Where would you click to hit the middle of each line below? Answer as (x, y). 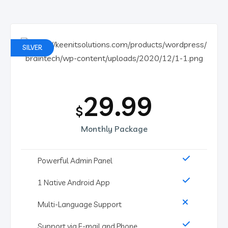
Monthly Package (114, 129)
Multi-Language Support (80, 204)
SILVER (32, 47)
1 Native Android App (74, 182)
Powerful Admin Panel (75, 160)
